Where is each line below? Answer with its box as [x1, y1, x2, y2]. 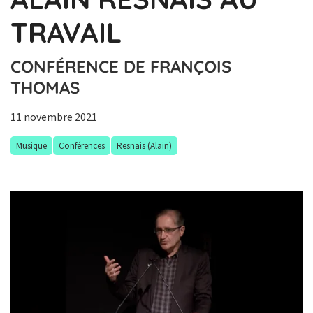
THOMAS [10, 77, 80, 98]
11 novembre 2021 [10, 110, 97, 124]
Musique [16, 140, 47, 152]
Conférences [59, 140, 105, 152]
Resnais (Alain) [117, 140, 172, 152]
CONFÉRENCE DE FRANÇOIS [10, 56, 231, 77]
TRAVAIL [10, 15, 122, 50]
